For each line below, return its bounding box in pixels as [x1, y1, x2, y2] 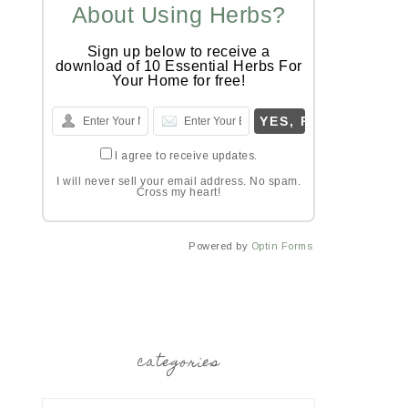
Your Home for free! [111, 73, 246, 88]
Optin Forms [250, 240, 312, 251]
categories [138, 350, 219, 377]
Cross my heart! [136, 186, 221, 199]
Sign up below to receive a [87, 44, 270, 59]
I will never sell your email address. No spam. [56, 175, 301, 188]
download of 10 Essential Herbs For [55, 58, 302, 74]
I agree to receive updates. [111, 149, 258, 162]
